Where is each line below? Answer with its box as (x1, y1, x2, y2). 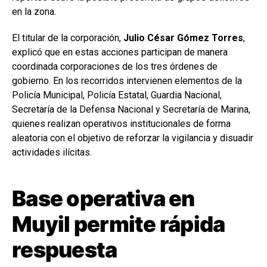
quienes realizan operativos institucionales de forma (12, 117, 231, 129)
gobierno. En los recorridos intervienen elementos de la (12, 74, 242, 86)
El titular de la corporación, (12, 32, 123, 44)
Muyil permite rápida (12, 210, 225, 237)
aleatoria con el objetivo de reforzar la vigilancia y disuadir (12, 132, 253, 144)
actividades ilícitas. (12, 146, 92, 158)
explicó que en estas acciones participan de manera (12, 46, 228, 58)
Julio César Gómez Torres (123, 32, 243, 44)
